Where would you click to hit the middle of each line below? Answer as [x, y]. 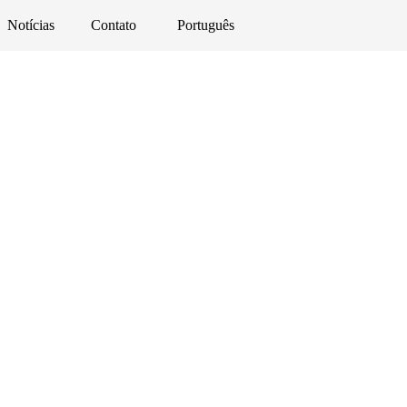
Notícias [30, 25]
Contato [113, 25]
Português [205, 25]
